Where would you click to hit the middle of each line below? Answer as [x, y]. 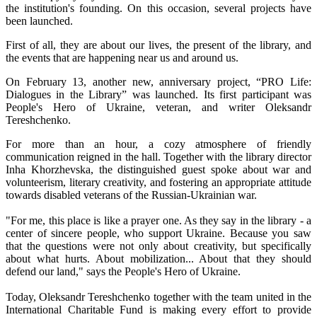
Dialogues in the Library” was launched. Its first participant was [158, 95]
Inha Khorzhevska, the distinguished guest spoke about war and [158, 170]
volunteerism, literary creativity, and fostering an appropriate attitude [158, 183]
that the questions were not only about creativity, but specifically [158, 246]
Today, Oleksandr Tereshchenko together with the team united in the [158, 297]
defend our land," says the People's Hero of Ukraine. [123, 272]
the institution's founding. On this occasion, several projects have [158, 8]
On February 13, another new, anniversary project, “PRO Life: [158, 82]
